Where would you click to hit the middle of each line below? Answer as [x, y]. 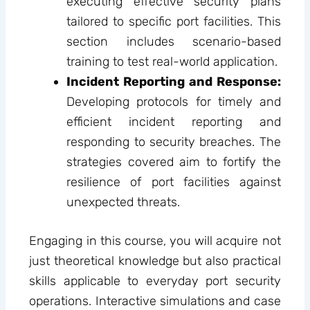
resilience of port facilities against [174, 182]
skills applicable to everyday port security [155, 281]
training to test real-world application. [172, 62]
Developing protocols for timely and [174, 102]
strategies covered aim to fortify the [174, 162]
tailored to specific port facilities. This [174, 22]
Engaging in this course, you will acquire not [155, 241]
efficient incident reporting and [174, 122]
